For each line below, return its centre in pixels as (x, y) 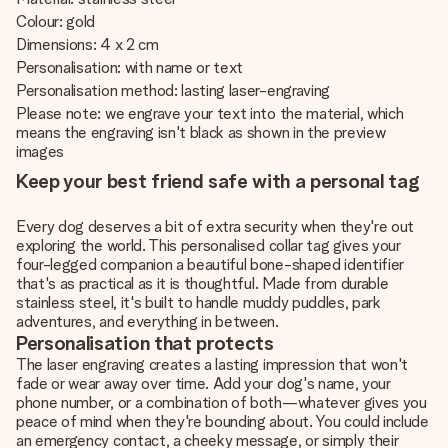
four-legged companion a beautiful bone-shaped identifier (210, 264)
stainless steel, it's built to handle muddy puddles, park (198, 302)
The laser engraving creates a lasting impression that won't (212, 364)
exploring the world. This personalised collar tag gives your (208, 245)
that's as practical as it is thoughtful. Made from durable (202, 283)
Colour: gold (56, 21)
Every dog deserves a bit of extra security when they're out (215, 226)
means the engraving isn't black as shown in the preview (201, 132)
